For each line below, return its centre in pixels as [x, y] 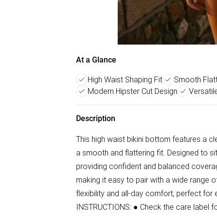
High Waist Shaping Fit [125, 79]
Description [96, 118]
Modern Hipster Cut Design [132, 91]
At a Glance [96, 60]
